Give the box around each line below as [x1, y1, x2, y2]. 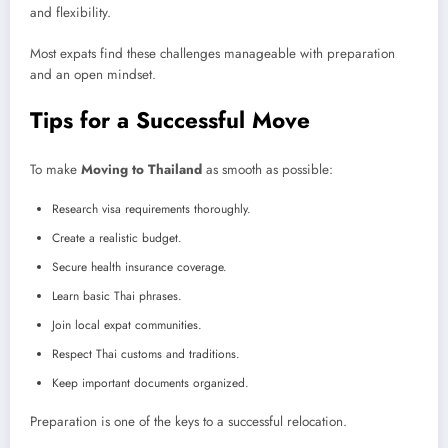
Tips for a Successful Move [30, 103, 310, 136]
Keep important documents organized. [52, 373, 249, 392]
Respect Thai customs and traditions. [52, 344, 240, 363]
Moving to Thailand [81, 160, 202, 180]
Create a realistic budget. [52, 228, 182, 247]
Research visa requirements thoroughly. [52, 199, 251, 218]
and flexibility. [30, 3, 111, 23]
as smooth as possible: [202, 160, 333, 180]
